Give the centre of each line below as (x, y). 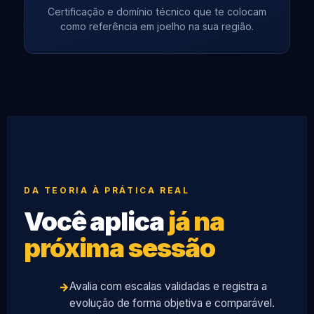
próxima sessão (120, 247)
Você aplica (96, 221)
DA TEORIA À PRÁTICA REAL (107, 190)
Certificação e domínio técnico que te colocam (157, 11)
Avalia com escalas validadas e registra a (168, 286)
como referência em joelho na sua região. (157, 26)
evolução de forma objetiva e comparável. (172, 303)
